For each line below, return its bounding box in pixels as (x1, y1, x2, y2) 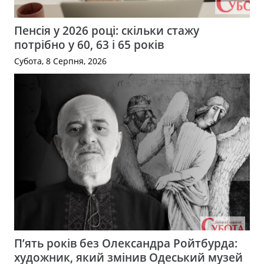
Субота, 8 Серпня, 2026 (14, 55, 107, 67)
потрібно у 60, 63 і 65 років (14, 36, 164, 52)
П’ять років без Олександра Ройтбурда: (14, 235, 237, 251)
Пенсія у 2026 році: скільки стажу (14, 22, 199, 38)
